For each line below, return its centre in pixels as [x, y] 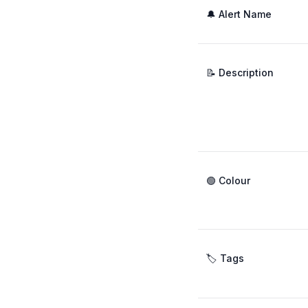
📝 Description [240, 73]
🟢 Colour [228, 180]
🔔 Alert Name [239, 14]
